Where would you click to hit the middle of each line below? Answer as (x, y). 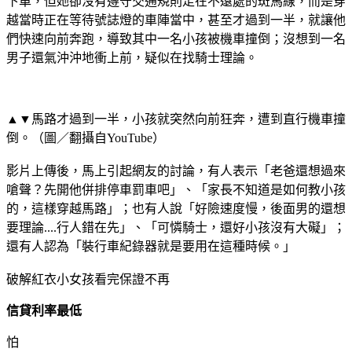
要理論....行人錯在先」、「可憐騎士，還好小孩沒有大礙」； (176, 227)
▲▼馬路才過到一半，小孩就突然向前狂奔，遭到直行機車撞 (176, 119)
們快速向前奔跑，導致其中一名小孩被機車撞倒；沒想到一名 (176, 38)
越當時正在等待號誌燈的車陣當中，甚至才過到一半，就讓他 (176, 20)
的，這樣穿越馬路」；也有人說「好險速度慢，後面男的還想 (176, 208)
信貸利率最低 (44, 310)
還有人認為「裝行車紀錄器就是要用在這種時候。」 (151, 246)
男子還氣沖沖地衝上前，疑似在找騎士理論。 (132, 57)
